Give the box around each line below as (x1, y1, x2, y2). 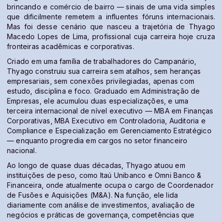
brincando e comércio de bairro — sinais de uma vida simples (7, 2, 215, 11)
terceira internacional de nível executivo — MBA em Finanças (7, 106, 214, 115)
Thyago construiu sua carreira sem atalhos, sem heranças (7, 66, 201, 75)
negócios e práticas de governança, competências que (7, 210, 195, 219)
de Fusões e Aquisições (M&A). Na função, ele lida (7, 190, 178, 199)
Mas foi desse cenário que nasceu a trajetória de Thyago (7, 22, 215, 31)
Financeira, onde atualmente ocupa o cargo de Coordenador (7, 180, 214, 189)
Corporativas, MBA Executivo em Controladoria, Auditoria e (7, 116, 206, 125)
